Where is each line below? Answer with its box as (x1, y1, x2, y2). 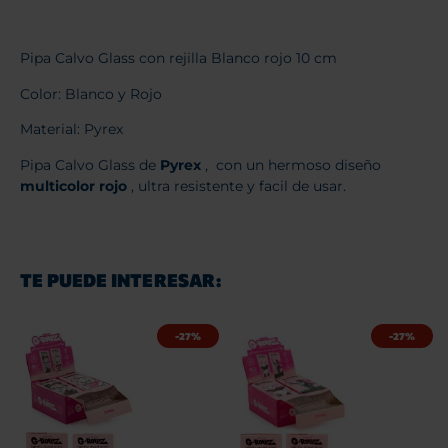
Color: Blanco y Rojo (20, 84, 162, 103)
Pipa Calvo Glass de (20, 155, 160, 174)
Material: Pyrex (20, 120, 123, 139)
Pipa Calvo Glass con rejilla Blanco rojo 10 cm (20, 49, 337, 68)
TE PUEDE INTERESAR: (20, 269, 221, 292)
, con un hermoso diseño (201, 155, 381, 174)
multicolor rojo (20, 176, 127, 195)
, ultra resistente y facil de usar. (127, 176, 346, 195)
